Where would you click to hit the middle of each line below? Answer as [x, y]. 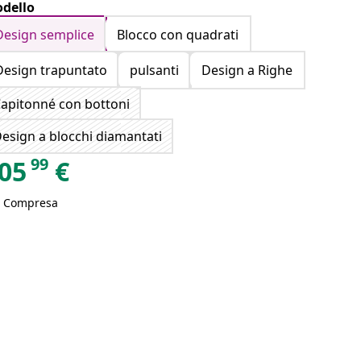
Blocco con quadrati [178, 35]
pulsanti [155, 70]
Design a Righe [247, 70]
